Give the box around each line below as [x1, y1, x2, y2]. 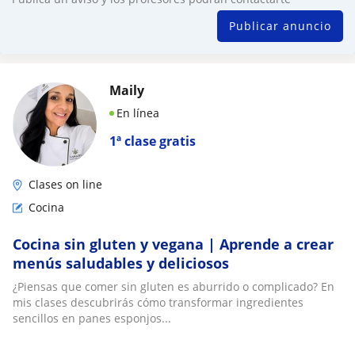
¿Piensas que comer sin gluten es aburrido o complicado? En [13, 279, 334, 294]
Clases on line [29, 177, 102, 192]
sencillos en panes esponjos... [13, 311, 171, 326]
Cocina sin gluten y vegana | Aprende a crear [13, 235, 334, 254]
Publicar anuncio [229, 18, 331, 33]
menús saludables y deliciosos [13, 254, 229, 273]
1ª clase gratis [109, 132, 196, 150]
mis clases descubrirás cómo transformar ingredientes [13, 295, 303, 310]
